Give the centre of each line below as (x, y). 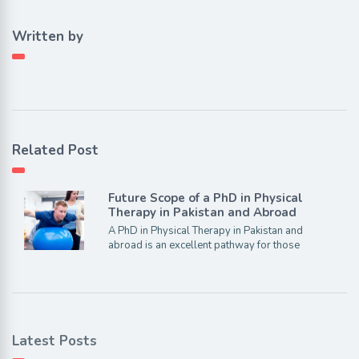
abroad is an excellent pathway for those (204, 245)
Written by (48, 36)
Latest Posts (54, 341)
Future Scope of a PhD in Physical (205, 198)
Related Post (55, 150)
